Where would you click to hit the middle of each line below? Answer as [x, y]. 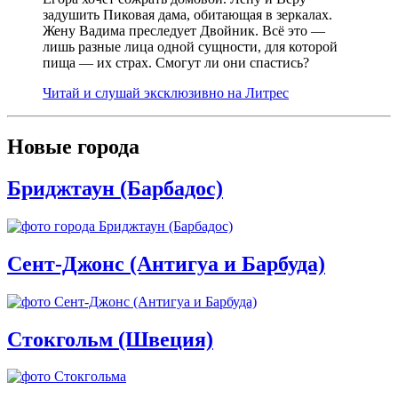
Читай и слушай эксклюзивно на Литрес [166, 93]
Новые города [73, 146]
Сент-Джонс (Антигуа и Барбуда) [166, 263]
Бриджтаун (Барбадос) [115, 188]
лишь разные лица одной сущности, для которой [190, 47]
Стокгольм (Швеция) [110, 339]
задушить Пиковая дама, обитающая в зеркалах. [187, 15]
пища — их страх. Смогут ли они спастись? [176, 63]
